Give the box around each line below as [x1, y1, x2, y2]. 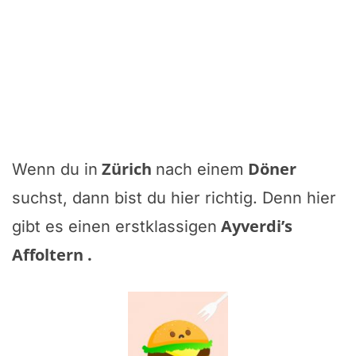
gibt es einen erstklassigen [12, 216, 217, 236]
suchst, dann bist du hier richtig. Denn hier [12, 188, 336, 207]
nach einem [156, 159, 244, 179]
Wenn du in [12, 159, 98, 179]
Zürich [102, 157, 156, 180]
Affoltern [12, 243, 87, 265]
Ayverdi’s [217, 215, 292, 237]
